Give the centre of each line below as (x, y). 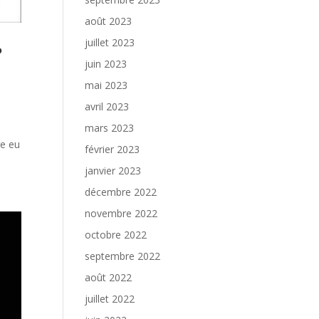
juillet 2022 (110, 299)
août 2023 (109, 21)
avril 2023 (107, 106)
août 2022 (109, 277)
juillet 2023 (110, 42)
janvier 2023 (113, 171)
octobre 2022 (116, 235)
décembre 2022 (121, 192)
